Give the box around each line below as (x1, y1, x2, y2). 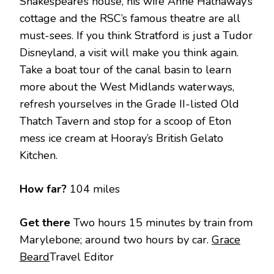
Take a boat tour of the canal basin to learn (20, 62, 231, 78)
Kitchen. (20, 148, 61, 163)
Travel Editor (50, 250, 114, 265)
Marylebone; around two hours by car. (20, 232, 212, 248)
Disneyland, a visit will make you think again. (20, 45, 239, 61)
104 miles (67, 182, 120, 197)
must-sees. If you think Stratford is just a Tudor (20, 28, 253, 43)
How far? (20, 182, 67, 197)
